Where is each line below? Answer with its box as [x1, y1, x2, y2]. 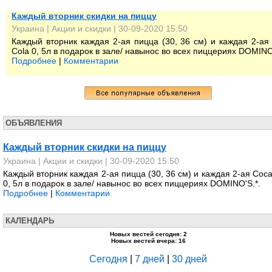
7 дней [135, 254, 165, 264]
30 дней [172, 254, 207, 264]
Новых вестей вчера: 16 [110, 237, 186, 244]
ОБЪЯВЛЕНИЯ [5, 118, 62, 127]
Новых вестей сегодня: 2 [109, 231, 187, 237]
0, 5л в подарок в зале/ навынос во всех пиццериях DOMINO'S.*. [3, 178, 260, 188]
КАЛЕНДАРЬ [5, 216, 54, 225]
